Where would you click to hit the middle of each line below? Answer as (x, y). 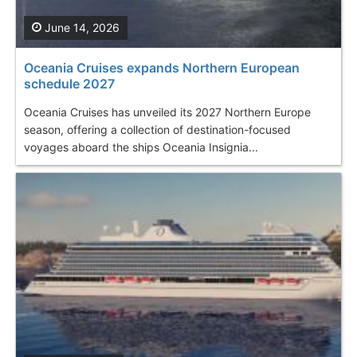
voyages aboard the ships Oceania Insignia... (141, 147)
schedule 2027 (69, 84)
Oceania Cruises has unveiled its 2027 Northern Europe (167, 112)
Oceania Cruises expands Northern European (162, 68)
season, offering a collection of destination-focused (157, 130)
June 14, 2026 (80, 28)
